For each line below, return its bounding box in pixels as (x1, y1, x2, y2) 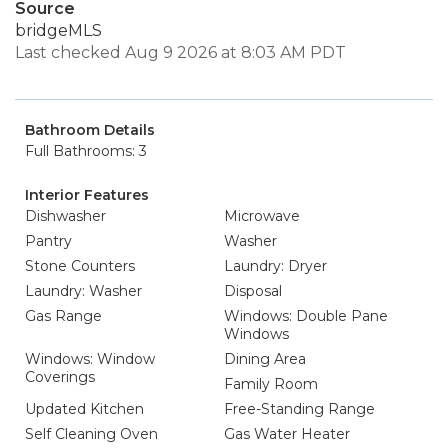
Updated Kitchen (25, 400, 144, 418)
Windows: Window (25, 350, 155, 368)
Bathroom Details (25, 121, 155, 139)
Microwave (224, 207, 300, 225)
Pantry (25, 232, 72, 250)
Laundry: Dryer (224, 257, 327, 275)
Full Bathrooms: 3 (25, 142, 147, 160)
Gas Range (25, 307, 102, 325)
